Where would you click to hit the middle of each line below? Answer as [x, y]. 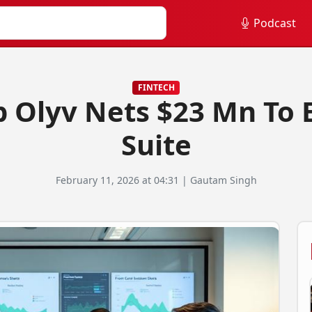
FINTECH [156, 87]
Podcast [273, 23]
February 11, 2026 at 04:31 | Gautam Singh [156, 180]
